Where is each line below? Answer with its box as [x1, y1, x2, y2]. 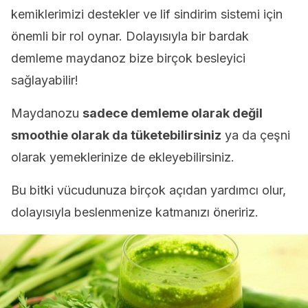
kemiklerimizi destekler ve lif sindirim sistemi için [11, 7, 283, 21]
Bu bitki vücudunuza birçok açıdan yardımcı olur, [11, 183, 286, 197]
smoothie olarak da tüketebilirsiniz [11, 128, 221, 142]
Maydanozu [11, 106, 82, 120]
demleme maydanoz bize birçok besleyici [11, 51, 245, 65]
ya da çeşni [221, 128, 290, 142]
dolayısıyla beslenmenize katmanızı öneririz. [11, 205, 258, 219]
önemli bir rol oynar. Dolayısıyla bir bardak [11, 29, 249, 43]
